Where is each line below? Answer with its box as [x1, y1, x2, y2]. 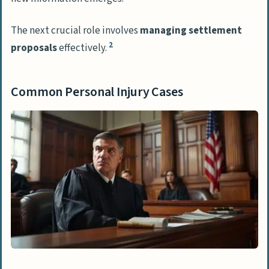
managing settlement [140, 23, 242, 38]
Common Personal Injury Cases [11, 82, 183, 102]
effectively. [57, 41, 109, 56]
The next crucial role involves [11, 23, 140, 38]
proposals [11, 41, 57, 56]
